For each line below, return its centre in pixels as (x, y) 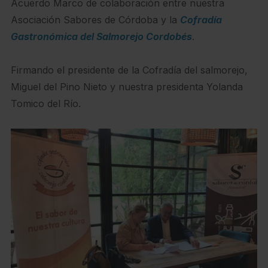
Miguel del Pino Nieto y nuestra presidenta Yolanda (127, 87)
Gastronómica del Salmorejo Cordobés (101, 37)
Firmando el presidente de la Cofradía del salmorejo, (129, 70)
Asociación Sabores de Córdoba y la (95, 20)
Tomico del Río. (45, 104)
